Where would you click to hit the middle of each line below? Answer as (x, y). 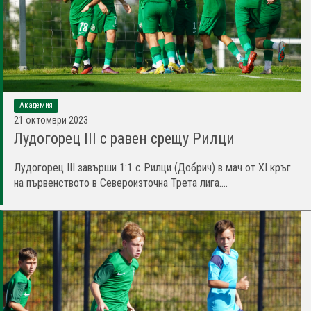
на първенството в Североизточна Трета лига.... (121, 183)
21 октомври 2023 (51, 120)
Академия (36, 105)
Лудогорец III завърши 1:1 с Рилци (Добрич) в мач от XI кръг (152, 167)
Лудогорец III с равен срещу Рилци (124, 138)
